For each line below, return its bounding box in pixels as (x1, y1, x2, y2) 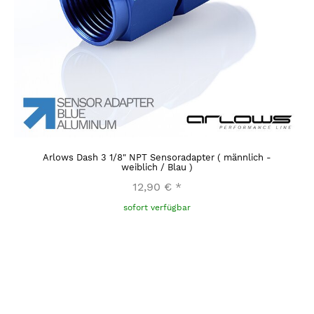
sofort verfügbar (123, 203, 191, 213)
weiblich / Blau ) (121, 162, 193, 173)
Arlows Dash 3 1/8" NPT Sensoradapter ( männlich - (43, 152, 271, 163)
